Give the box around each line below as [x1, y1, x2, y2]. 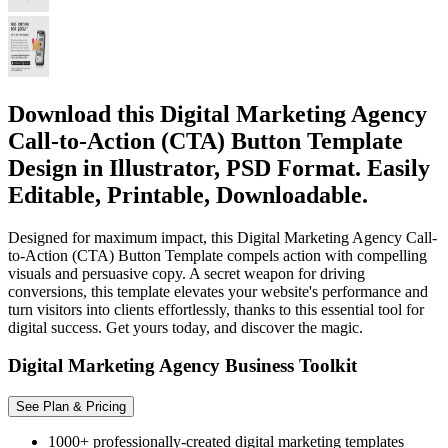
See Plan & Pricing [16, 399, 126, 415]
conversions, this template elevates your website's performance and [8, 282, 428, 300]
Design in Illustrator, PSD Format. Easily [8, 154, 430, 181]
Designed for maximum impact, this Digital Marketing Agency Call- [8, 228, 437, 246]
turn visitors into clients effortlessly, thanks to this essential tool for [8, 300, 424, 318]
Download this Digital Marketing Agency [8, 100, 427, 127]
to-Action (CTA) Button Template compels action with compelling [8, 246, 427, 264]
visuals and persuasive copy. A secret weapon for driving [8, 264, 365, 282]
